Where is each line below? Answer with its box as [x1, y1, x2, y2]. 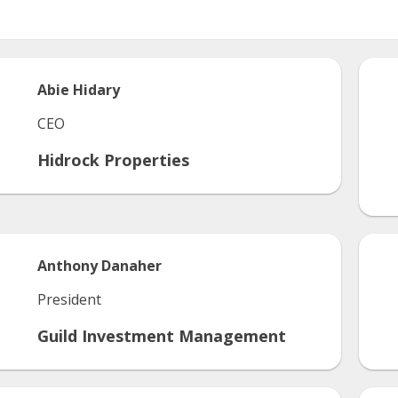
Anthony [37, 256, 98, 275]
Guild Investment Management [37, 325, 286, 346]
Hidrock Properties [37, 149, 189, 171]
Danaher [101, 256, 162, 275]
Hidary [73, 80, 120, 99]
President [37, 290, 101, 309]
